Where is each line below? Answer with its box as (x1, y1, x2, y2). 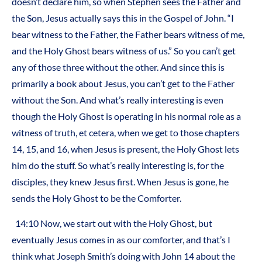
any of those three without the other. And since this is (12, 61, 225, 73)
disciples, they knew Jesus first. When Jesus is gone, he (12, 176, 229, 188)
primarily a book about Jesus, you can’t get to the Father (12, 78, 235, 89)
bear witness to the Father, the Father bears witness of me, (12, 29, 244, 40)
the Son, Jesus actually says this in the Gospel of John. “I (12, 12, 234, 24)
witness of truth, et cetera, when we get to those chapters (12, 127, 240, 139)
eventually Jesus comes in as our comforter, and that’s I (12, 233, 230, 245)
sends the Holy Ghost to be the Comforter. (12, 192, 181, 204)
